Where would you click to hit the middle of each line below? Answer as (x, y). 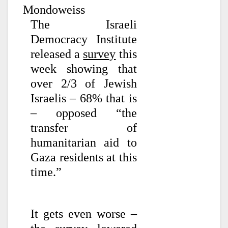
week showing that (84, 69)
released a (57, 54)
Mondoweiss (54, 10)
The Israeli (84, 25)
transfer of (84, 128)
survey (99, 54)
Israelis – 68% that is (84, 98)
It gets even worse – (84, 213)
